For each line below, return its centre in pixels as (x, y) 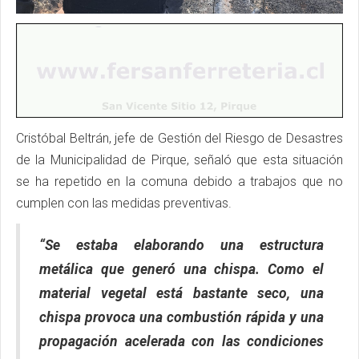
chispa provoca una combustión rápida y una (182, 317)
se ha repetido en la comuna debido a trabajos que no (179, 181)
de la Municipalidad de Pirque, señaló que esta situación (179, 159)
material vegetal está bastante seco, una (182, 293)
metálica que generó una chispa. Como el (182, 269)
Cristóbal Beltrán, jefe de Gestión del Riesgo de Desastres (179, 138)
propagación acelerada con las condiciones (182, 341)
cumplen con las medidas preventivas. (124, 203)
